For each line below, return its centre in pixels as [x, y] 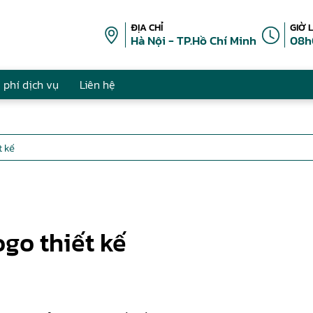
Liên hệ [97, 85]
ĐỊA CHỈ [147, 28]
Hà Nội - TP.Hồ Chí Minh [194, 41]
